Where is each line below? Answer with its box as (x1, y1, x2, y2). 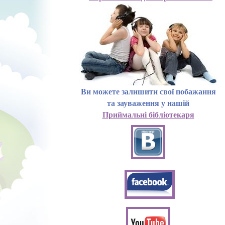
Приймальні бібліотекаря (102, 108, 194, 120)
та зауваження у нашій (107, 97, 189, 108)
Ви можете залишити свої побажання (80, 85, 216, 97)
